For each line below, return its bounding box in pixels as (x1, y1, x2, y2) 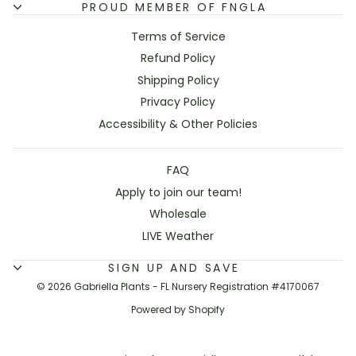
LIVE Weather (142, 227, 214, 244)
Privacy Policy (141, 94, 215, 110)
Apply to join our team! (114, 184, 242, 200)
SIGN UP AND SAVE (108, 260, 240, 276)
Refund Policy (141, 50, 215, 66)
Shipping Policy (137, 72, 219, 88)
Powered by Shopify (131, 302, 225, 316)
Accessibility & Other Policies (99, 115, 257, 132)
